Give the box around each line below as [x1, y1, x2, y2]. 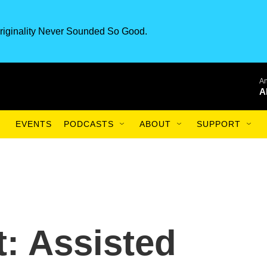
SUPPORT [197, 119, 241, 129]
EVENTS [15, 119, 52, 129]
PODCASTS [64, 119, 114, 129]
